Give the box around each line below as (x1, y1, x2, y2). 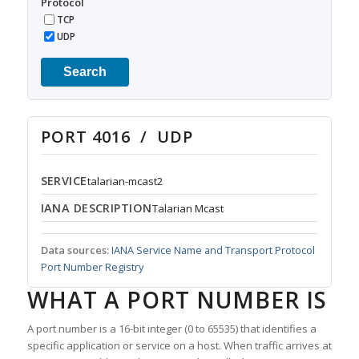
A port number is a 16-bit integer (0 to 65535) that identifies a (26, 321, 317, 337)
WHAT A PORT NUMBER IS (26, 284, 327, 316)
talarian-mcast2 (87, 174, 163, 189)
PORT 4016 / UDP (40, 126, 193, 148)
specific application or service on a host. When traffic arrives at (26, 338, 332, 353)
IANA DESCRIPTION (40, 200, 152, 216)
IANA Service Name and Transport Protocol (111, 243, 315, 258)
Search (63, 65, 107, 79)
